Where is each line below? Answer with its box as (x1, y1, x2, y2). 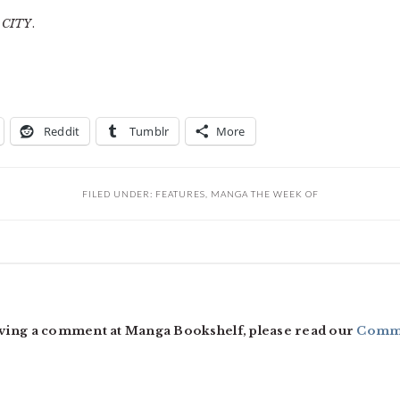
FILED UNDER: (81, 188, 155, 199)
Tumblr (129, 123, 170, 139)
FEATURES (154, 188, 205, 199)
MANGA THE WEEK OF (210, 188, 319, 199)
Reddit (43, 123, 80, 139)
